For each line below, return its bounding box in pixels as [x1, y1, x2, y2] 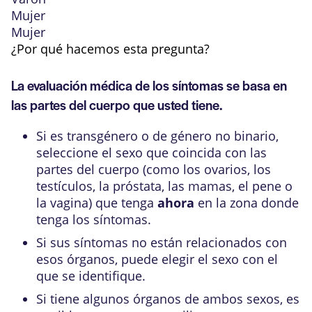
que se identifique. [36, 267, 146, 284]
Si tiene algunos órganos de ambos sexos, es [36, 290, 299, 307]
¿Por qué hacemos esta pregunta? [11, 40, 210, 57]
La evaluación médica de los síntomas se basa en [11, 76, 287, 95]
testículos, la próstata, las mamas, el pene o [36, 178, 292, 194]
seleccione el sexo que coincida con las [36, 144, 267, 161]
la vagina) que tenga [36, 194, 157, 211]
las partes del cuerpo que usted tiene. [11, 95, 223, 114]
